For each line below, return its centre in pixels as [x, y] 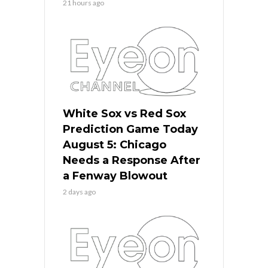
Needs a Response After [132, 160]
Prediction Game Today [130, 129]
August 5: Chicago [115, 144]
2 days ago [79, 191]
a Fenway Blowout [115, 176]
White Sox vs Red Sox [124, 113]
